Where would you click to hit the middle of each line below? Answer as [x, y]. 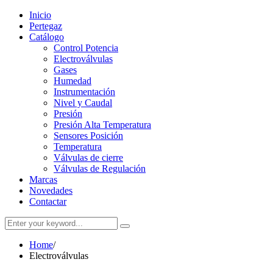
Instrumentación [84, 92]
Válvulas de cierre [88, 158]
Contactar [48, 201]
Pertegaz [46, 26]
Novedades [51, 190]
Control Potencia [86, 48]
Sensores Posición [88, 136]
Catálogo [47, 37]
